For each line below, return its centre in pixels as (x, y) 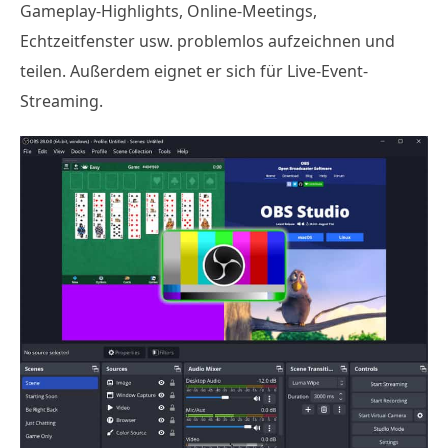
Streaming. (61, 100)
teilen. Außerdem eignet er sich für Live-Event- (194, 70)
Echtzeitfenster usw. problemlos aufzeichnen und (207, 40)
